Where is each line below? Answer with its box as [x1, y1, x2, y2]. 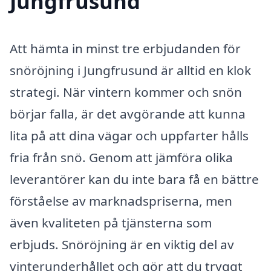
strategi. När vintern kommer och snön [10, 83, 242, 101]
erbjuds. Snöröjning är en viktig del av [10, 236, 234, 253]
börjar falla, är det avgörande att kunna [10, 105, 246, 123]
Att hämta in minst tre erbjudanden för [10, 40, 241, 57]
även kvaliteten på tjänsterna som [10, 214, 212, 232]
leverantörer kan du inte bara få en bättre [10, 171, 259, 188]
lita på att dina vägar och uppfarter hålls [10, 127, 249, 145]
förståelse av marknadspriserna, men [10, 192, 232, 210]
